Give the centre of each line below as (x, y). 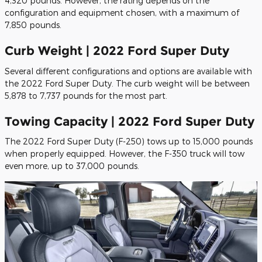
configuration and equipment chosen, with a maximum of (122, 13)
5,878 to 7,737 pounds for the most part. (86, 95)
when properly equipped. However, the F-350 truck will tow (125, 154)
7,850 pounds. (33, 25)
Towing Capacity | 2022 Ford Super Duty (130, 121)
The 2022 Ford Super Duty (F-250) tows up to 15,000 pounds (129, 142)
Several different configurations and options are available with (128, 71)
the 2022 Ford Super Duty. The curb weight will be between (127, 83)
